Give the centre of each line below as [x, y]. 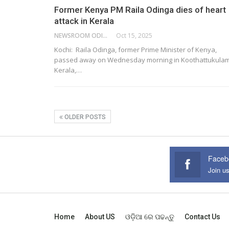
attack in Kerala [84, 21]
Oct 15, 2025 [134, 35]
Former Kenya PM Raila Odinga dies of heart [140, 9]
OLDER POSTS [84, 117]
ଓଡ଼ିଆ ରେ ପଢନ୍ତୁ [150, 216]
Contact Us [202, 216]
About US [100, 216]
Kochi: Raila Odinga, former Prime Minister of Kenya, [135, 49]
